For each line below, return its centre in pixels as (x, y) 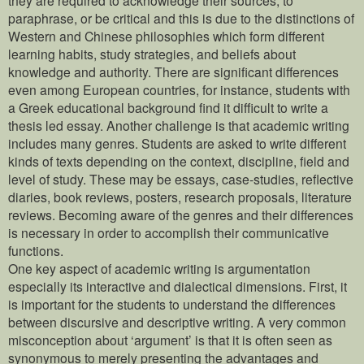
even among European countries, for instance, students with (179, 89)
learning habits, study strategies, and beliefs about (152, 53)
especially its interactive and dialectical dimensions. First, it (178, 286)
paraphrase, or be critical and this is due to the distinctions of (181, 17)
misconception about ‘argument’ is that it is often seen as (170, 339)
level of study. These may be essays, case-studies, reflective (181, 178)
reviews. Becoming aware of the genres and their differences (181, 214)
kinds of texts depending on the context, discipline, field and (179, 160)
